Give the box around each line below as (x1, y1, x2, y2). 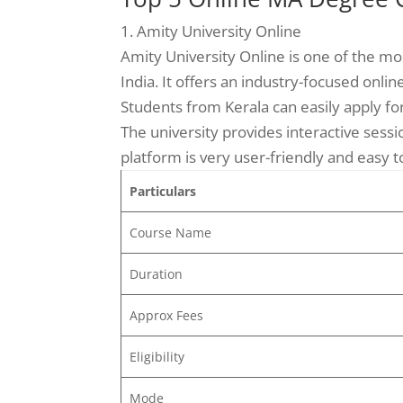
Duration (129, 264, 183, 282)
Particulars (129, 182, 196, 200)
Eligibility (129, 347, 184, 365)
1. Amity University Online (121, 20, 302, 41)
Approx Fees (129, 306, 203, 324)
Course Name (129, 223, 211, 241)
